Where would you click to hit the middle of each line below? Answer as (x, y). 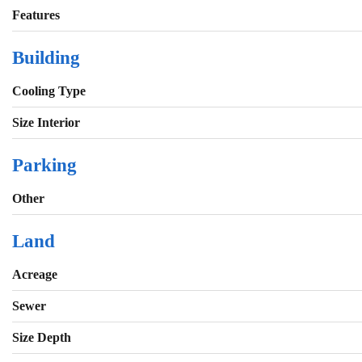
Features (36, 15)
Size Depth (42, 338)
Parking (44, 166)
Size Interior (46, 123)
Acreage (35, 275)
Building (46, 58)
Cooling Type (49, 91)
